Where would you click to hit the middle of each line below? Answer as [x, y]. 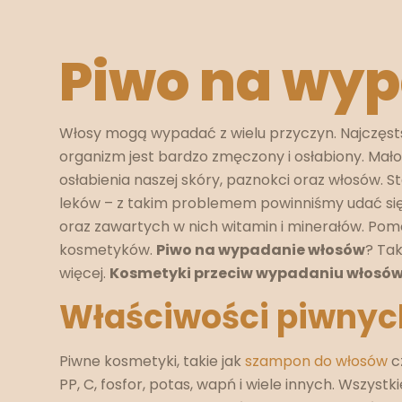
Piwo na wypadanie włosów [261, 250]
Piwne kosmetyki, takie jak [153, 361]
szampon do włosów [317, 361]
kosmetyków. [108, 250]
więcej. [85, 273]
